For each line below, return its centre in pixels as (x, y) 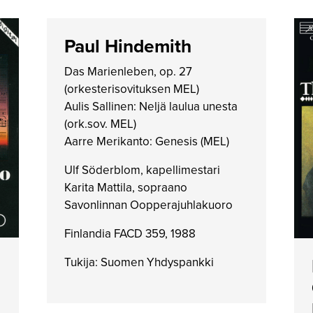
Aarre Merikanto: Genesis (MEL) (146, 141)
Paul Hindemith (128, 46)
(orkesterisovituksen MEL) (131, 89)
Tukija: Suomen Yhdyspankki (139, 262)
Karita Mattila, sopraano (125, 188)
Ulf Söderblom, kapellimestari (142, 170)
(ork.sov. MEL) (100, 124)
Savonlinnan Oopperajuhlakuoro (148, 205)
